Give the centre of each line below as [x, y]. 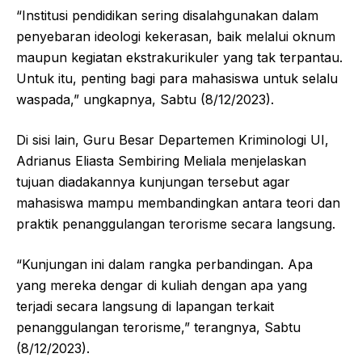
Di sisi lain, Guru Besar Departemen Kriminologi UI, [173, 140]
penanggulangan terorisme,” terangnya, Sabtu [158, 328]
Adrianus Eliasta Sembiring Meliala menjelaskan [161, 161]
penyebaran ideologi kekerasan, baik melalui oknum [176, 37]
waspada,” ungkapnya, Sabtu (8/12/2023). [145, 100]
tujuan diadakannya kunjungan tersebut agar [153, 182]
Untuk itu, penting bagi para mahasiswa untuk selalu [177, 79]
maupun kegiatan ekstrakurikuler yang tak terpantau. [179, 58]
